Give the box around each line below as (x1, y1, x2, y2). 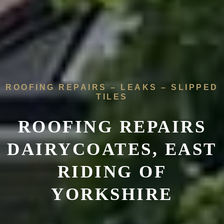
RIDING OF (57, 162, 167, 182)
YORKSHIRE (51, 184, 173, 204)
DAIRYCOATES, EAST (7, 139, 217, 159)
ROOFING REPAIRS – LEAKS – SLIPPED (5, 83, 218, 92)
